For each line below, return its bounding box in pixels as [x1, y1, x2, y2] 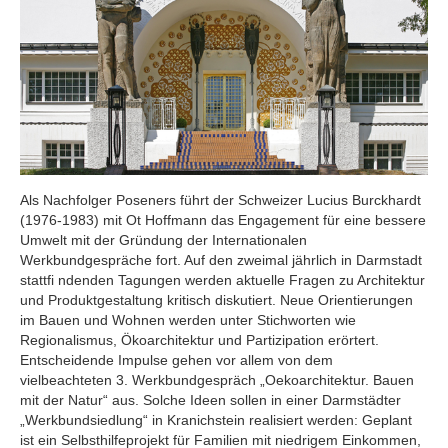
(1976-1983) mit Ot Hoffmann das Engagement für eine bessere [20, 211, 426, 228]
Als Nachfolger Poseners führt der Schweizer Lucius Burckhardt [20, 191, 421, 208]
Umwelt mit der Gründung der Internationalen [20, 231, 307, 248]
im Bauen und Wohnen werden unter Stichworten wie [20, 311, 356, 328]
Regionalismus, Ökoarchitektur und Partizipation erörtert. [20, 331, 379, 348]
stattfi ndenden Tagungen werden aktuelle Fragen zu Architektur [20, 271, 425, 288]
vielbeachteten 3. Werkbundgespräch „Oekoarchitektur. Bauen [20, 371, 414, 388]
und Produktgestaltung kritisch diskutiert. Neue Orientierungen [20, 291, 413, 308]
